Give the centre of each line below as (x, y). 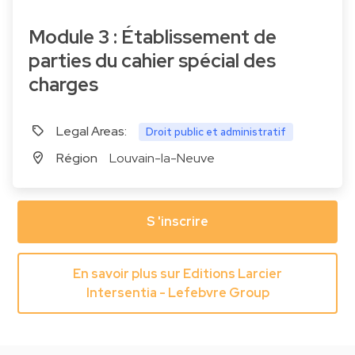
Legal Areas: (92, 132)
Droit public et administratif (216, 132)
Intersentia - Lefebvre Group (177, 292)
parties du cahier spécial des (152, 61)
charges (63, 85)
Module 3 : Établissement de (37, 37)
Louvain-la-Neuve (162, 158)
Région (77, 158)
